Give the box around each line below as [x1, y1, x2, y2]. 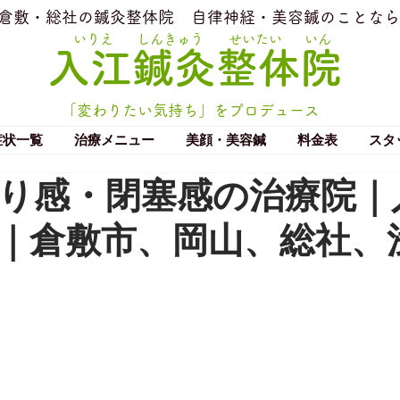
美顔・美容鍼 [185, 132, 266, 147]
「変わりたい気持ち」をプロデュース [62, 103, 320, 118]
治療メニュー [73, 132, 154, 147]
